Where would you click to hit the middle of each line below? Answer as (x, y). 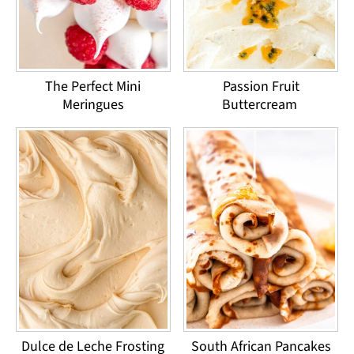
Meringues (93, 104)
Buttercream (261, 104)
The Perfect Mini (93, 86)
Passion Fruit (261, 86)
